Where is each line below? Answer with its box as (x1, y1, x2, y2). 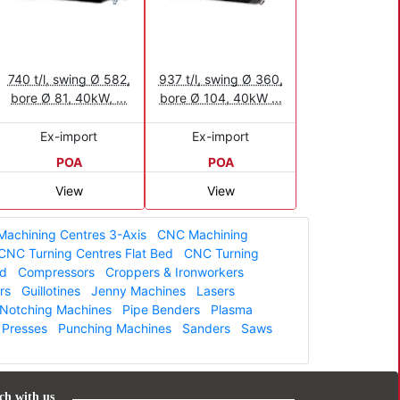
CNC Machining (157, 226, 248, 242)
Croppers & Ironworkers (105, 263, 244, 279)
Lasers (196, 282, 235, 298)
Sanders (182, 320, 230, 336)
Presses (2, 320, 47, 336)
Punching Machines (58, 320, 171, 336)
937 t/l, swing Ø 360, (158, 71, 283, 87)
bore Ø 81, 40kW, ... (11, 89, 127, 105)
